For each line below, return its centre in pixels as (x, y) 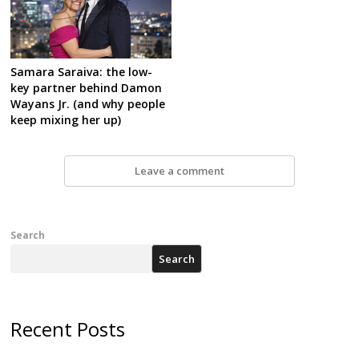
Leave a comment (179, 171)
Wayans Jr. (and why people (88, 104)
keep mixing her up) (66, 120)
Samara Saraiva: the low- (82, 72)
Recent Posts (68, 329)
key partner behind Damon (87, 88)
